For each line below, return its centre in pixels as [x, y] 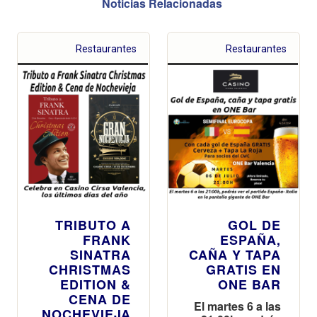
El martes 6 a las [237, 306]
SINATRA [100, 254]
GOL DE [254, 225]
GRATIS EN [243, 269]
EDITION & [96, 284]
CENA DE [100, 299]
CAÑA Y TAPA [235, 254]
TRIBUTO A [93, 225]
